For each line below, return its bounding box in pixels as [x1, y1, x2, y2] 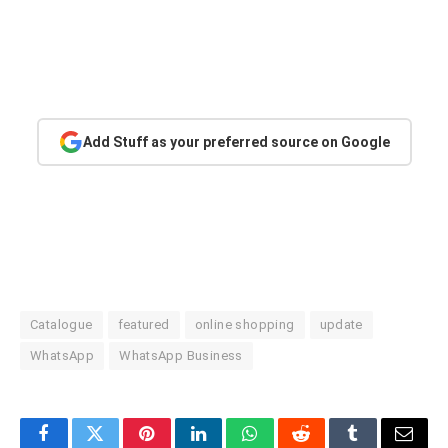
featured [117, 317, 170, 333]
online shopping [194, 317, 295, 333]
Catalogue [30, 317, 93, 333]
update [319, 317, 363, 333]
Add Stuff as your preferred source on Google [82, 133, 390, 150]
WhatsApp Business [119, 348, 243, 364]
